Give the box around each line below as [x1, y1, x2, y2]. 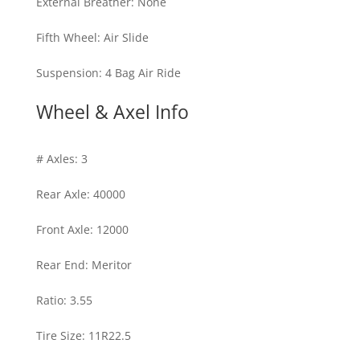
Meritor [91, 256, 132, 272]
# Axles [35, 150, 75, 166]
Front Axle [35, 221, 90, 237]
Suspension [35, 64, 99, 80]
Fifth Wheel [35, 29, 97, 45]
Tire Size [35, 327, 82, 343]
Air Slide [103, 29, 149, 45]
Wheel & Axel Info [35, 98, 189, 125]
